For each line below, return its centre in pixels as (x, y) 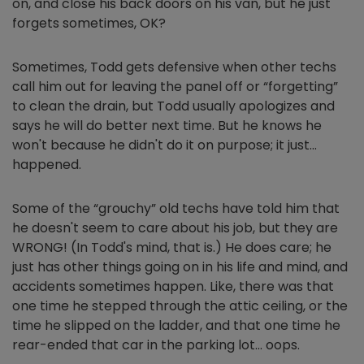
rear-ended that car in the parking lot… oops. (156, 345)
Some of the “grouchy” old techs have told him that (176, 208)
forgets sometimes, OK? (89, 23)
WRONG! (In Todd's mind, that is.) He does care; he (172, 247)
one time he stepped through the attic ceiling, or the (180, 306)
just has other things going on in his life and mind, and (180, 267)
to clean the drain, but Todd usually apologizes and (173, 106)
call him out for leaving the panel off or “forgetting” (175, 87)
